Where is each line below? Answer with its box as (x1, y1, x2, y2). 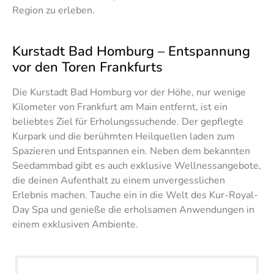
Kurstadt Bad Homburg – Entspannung (12, 42, 250, 61)
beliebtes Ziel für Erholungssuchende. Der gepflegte (12, 115, 243, 129)
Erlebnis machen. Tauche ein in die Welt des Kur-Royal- (12, 188, 258, 202)
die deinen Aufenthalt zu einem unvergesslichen (12, 174, 225, 188)
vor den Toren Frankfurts (12, 58, 163, 77)
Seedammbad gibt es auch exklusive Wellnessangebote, (12, 159, 261, 173)
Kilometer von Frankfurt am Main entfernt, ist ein (12, 100, 228, 114)
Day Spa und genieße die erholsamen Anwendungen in (12, 203, 254, 217)
